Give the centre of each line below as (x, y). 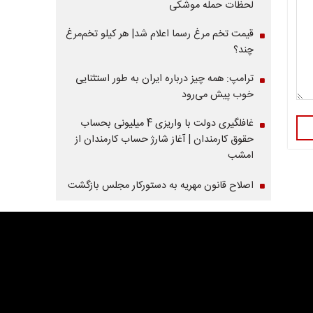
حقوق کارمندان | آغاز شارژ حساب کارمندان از (164, 140)
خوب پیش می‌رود (217, 95)
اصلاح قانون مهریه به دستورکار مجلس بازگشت (160, 186)
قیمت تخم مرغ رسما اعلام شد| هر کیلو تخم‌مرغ (159, 34)
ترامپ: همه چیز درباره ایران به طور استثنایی (164, 79)
